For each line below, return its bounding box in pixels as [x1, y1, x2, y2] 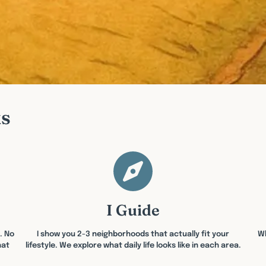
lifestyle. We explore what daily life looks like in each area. [25, 241, 241, 249]
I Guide [106, 200, 160, 220]
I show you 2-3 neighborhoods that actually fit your [37, 230, 229, 238]
